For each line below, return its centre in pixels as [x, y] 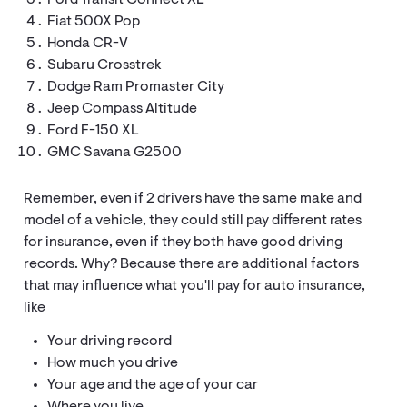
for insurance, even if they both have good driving [184, 243]
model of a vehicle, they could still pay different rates [193, 221]
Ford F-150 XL [94, 131]
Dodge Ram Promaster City [136, 88]
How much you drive [113, 364]
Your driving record [110, 342]
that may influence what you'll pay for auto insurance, [195, 287]
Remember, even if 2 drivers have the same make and [193, 199]
